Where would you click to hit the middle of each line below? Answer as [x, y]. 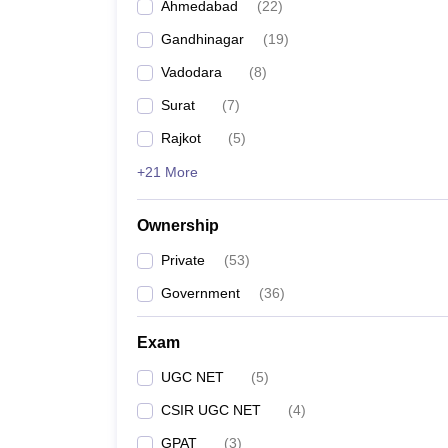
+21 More [167, 172]
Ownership [178, 225]
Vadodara [191, 72]
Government [200, 293]
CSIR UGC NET [211, 410]
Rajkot [181, 138]
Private [183, 260]
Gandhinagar [202, 39]
